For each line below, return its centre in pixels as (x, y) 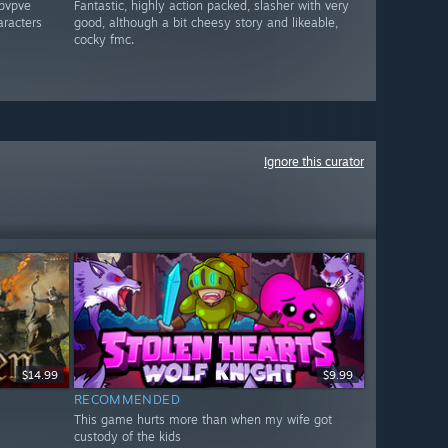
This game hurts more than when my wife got (202, 420)
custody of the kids (127, 437)
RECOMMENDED (127, 399)
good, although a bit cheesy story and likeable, (205, 23)
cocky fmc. (103, 40)
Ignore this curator (314, 161)
